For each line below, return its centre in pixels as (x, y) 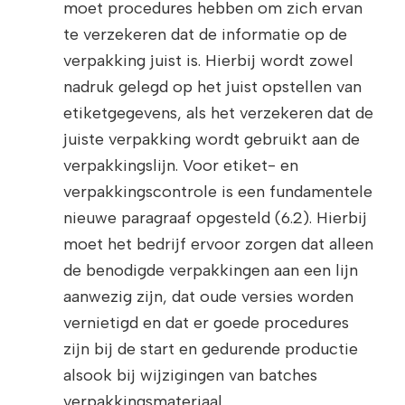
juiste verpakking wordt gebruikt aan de (212, 140)
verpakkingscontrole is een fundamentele (218, 192)
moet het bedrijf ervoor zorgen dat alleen (218, 245)
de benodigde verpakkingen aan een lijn (211, 271)
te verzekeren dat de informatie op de (205, 35)
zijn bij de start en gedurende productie (211, 349)
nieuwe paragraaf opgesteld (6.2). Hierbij (215, 218)
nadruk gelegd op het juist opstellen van (212, 87)
